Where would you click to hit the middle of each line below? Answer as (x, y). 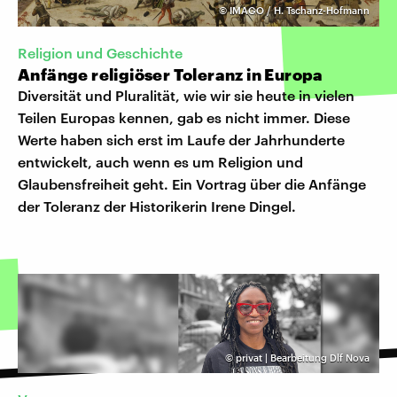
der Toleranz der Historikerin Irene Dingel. (157, 206)
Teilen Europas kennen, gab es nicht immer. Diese (184, 117)
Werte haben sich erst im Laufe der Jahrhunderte (181, 139)
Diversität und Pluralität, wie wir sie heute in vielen (186, 95)
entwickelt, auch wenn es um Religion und (160, 161)
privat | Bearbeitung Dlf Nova (303, 357)
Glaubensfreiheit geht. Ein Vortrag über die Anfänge (192, 183)
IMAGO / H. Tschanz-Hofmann (300, 11)
